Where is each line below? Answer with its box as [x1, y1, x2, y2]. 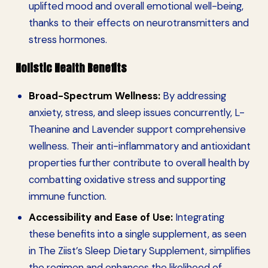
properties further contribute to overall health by [28, 156, 249, 170]
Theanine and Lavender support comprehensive [28, 123, 246, 136]
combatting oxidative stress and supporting [28, 173, 226, 187]
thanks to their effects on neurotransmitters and [28, 16, 249, 30]
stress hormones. [28, 33, 107, 47]
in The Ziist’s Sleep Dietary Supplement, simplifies [28, 243, 251, 257]
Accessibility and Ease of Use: [28, 210, 173, 224]
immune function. [28, 190, 106, 203]
